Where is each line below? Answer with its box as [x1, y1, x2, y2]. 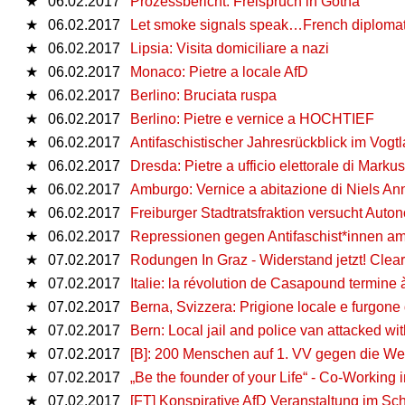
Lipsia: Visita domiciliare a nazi [130, 40, 329, 56]
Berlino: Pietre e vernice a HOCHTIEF [130, 110, 374, 127]
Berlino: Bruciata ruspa [130, 87, 277, 103]
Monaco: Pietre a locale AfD [130, 63, 308, 80]
